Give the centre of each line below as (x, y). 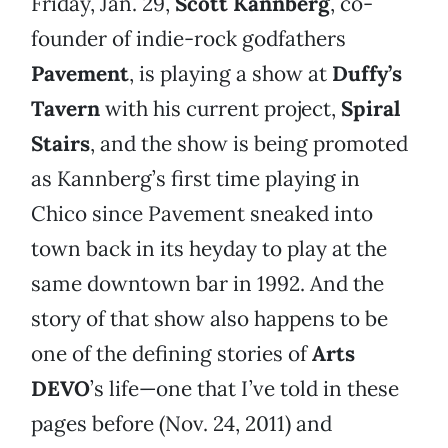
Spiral (370, 109)
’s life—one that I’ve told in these (244, 389)
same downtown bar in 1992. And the (207, 284)
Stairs (60, 144)
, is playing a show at (230, 74)
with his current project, (220, 109)
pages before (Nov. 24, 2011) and (181, 424)
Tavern (65, 109)
